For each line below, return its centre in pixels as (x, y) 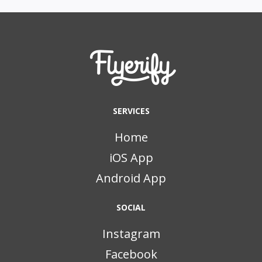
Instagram (131, 234)
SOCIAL (131, 208)
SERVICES (131, 111)
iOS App (131, 158)
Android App (131, 178)
